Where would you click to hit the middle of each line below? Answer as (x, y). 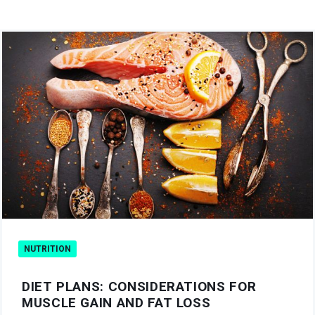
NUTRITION (47, 249)
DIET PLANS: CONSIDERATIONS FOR (139, 287)
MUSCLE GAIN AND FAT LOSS (116, 303)
